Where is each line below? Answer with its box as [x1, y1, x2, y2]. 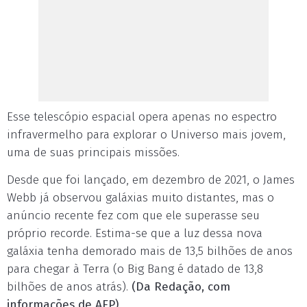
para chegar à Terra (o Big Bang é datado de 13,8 [7, 262, 263, 276]
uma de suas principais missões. [7, 145, 180, 160]
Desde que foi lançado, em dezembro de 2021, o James [7, 173, 295, 187]
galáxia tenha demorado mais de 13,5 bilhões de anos [7, 244, 293, 258]
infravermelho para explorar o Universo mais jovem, [7, 127, 286, 142]
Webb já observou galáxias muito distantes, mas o [7, 191, 274, 205]
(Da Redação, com [132, 280, 230, 294]
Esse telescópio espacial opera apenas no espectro [7, 110, 277, 124]
